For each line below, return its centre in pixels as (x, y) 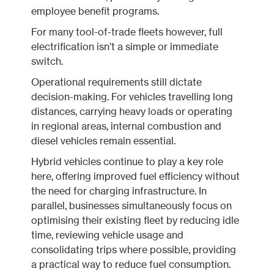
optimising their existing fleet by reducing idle (135, 220)
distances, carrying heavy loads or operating (132, 111)
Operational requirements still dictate (117, 82)
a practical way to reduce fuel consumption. (131, 264)
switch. (47, 61)
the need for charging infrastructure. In (119, 191)
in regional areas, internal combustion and (127, 126)
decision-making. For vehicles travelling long (132, 97)
